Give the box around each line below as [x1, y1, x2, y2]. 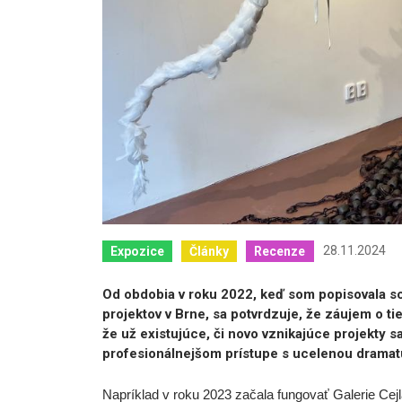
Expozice [110, 243, 165, 258]
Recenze [254, 243, 306, 258]
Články [189, 243, 230, 258]
